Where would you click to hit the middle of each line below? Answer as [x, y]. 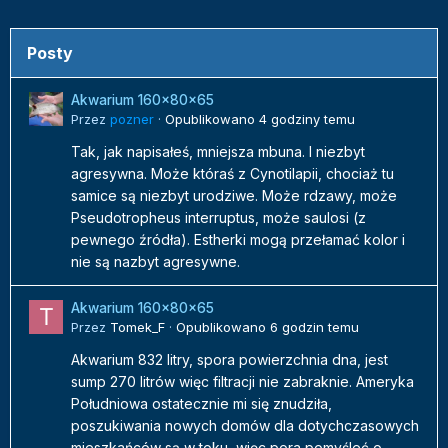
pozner [132, 119]
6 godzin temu [314, 327]
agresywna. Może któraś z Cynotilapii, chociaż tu [232, 174]
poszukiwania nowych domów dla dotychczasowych [245, 426]
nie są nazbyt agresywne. [157, 262]
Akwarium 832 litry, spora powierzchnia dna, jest [229, 360]
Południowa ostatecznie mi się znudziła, [201, 404]
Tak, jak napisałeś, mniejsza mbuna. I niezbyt [218, 152]
